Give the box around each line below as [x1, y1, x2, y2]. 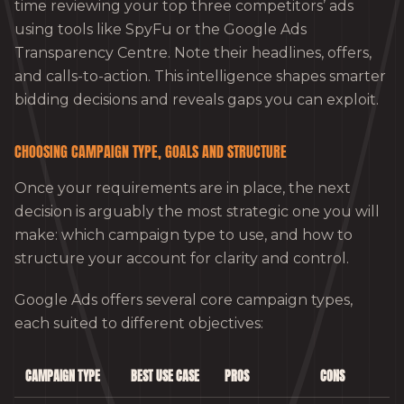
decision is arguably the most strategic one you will [14, 203, 380, 221]
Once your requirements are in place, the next [14, 179, 351, 197]
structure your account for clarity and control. [14, 250, 349, 268]
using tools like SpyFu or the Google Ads [14, 21, 307, 39]
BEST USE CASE [131, 367, 199, 387]
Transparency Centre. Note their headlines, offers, [14, 44, 372, 62]
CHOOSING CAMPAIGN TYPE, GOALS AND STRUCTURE [14, 141, 287, 163]
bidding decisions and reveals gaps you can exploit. [14, 91, 379, 109]
